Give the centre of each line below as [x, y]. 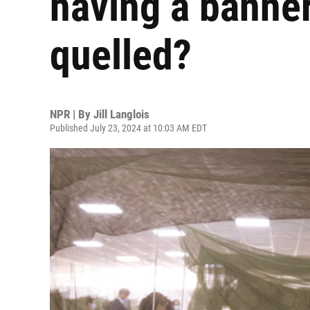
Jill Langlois [121, 114]
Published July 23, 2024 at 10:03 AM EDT [128, 128]
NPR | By [72, 114]
